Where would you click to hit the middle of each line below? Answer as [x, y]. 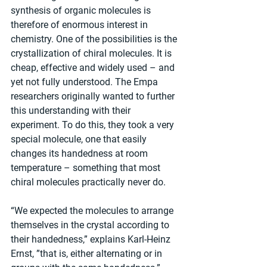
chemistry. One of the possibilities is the [95, 39]
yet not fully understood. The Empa [86, 82]
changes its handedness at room [80, 154]
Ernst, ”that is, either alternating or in [88, 254]
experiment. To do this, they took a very [94, 125]
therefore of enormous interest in [80, 25]
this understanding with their [72, 111]
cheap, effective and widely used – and [94, 68]
